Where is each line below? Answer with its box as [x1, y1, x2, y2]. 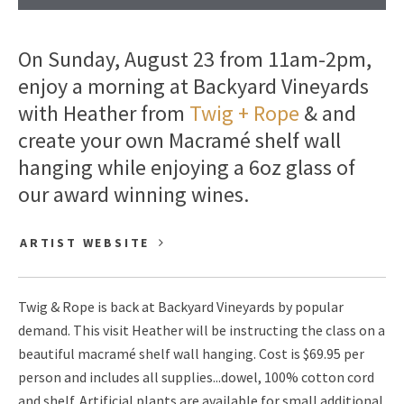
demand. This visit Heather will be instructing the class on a [18, 320, 385, 339]
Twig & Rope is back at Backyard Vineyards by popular [18, 297, 344, 316]
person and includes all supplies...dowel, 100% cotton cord [18, 367, 374, 386]
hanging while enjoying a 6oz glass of [18, 153, 355, 182]
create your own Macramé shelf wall [18, 126, 341, 155]
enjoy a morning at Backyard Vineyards [18, 72, 369, 101]
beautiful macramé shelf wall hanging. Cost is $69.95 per [18, 344, 364, 363]
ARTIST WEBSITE [20, 234, 151, 252]
